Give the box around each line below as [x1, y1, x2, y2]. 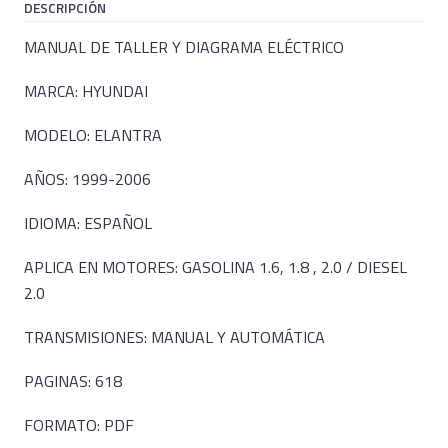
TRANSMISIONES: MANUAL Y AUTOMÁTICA [24, 325, 325, 349]
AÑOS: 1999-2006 [24, 167, 151, 191]
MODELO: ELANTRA [24, 123, 162, 147]
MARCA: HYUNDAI [24, 79, 148, 103]
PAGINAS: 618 [24, 369, 122, 393]
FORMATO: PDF [24, 413, 134, 437]
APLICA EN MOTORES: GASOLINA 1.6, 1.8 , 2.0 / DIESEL [24, 255, 407, 279]
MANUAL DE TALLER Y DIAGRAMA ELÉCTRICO [24, 35, 344, 59]
